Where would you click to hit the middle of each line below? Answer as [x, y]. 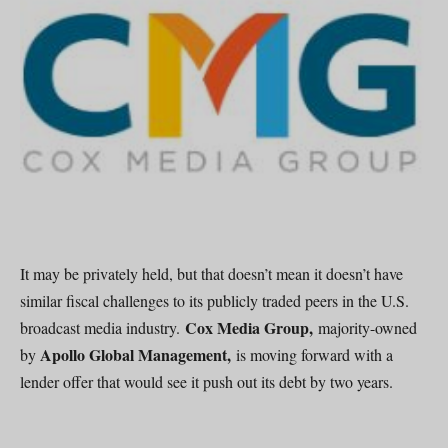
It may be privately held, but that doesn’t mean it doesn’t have [211, 273]
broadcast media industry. [102, 327]
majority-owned [367, 327]
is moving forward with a [314, 354]
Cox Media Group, [251, 327]
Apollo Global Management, [138, 354]
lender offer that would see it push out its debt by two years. [206, 381]
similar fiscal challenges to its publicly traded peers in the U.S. [214, 300]
